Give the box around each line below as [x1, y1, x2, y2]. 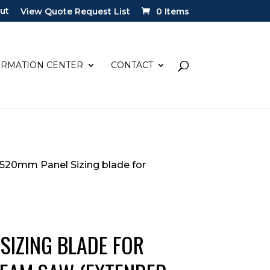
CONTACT [110, 60, 153, 71]
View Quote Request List [20, 5, 130, 17]
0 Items [155, 5, 189, 17]
